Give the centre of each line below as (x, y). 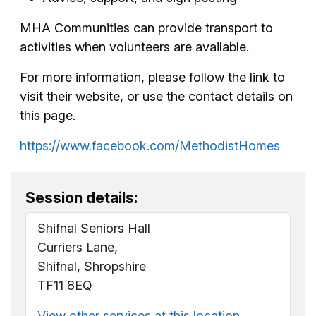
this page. (49, 115)
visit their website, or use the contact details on (156, 96)
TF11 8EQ (65, 285)
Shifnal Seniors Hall (94, 228)
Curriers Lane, (78, 247)
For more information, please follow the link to (152, 77)
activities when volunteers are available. (136, 47)
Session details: (81, 197)
